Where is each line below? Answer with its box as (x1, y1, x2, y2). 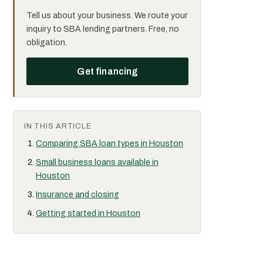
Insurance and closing (36, 190, 119, 199)
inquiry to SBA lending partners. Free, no (26, 25, 179, 33)
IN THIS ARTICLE (24, 122, 92, 130)
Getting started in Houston (36, 209, 140, 218)
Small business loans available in (36, 158, 159, 167)
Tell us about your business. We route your (26, 11, 188, 20)
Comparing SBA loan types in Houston (36, 139, 183, 148)
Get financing (77, 66, 138, 76)
